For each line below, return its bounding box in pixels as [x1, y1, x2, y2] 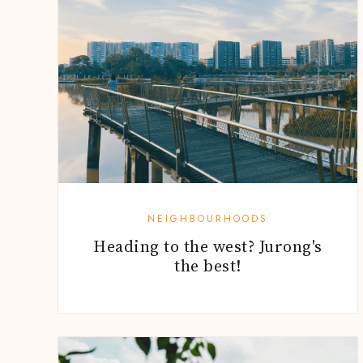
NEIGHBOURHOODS [147, 211, 268, 227]
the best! [174, 254, 241, 278]
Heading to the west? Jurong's [93, 235, 322, 258]
